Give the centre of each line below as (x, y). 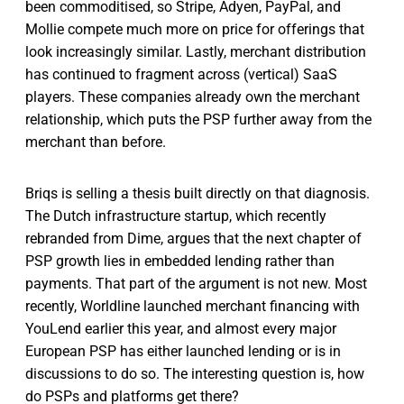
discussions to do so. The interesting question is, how (195, 374)
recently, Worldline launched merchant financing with (193, 307)
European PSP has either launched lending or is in (183, 352)
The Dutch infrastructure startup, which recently (176, 216)
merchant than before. (96, 142)
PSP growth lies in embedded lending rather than (180, 262)
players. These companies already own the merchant (193, 97)
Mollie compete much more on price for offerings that (195, 30)
